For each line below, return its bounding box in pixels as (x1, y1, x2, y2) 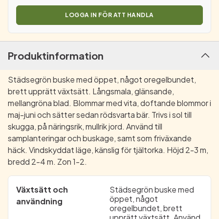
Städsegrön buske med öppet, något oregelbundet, (8, 74, 196, 85)
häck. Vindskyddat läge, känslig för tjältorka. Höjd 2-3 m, (8, 145, 208, 155)
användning (16, 196, 63, 206)
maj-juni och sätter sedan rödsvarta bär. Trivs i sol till (8, 109, 192, 120)
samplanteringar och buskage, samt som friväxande (8, 133, 192, 143)
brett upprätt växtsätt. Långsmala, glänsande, (8, 86, 174, 96)
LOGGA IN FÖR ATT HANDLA (65, 11, 154, 19)
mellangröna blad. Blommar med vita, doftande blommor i (8, 98, 211, 108)
